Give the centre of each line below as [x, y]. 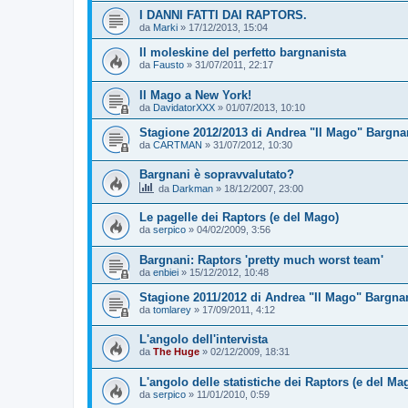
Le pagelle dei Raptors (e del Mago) [239, 218]
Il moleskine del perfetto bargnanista [243, 53]
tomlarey [172, 309]
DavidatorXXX [184, 107]
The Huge [176, 352]
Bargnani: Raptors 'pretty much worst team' [261, 260]
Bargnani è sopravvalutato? [217, 175]
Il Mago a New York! [195, 95]
